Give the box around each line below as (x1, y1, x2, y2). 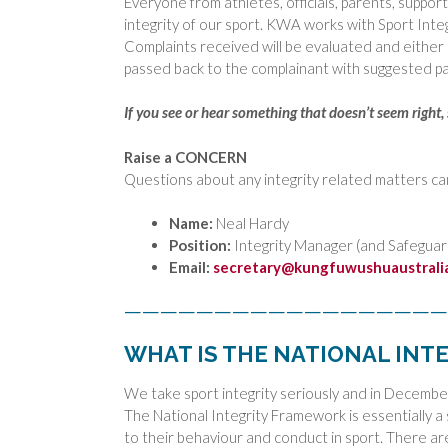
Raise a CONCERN (124, 147, 247, 166)
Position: (169, 236, 231, 255)
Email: (169, 258, 210, 277)
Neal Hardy (213, 214, 289, 233)
